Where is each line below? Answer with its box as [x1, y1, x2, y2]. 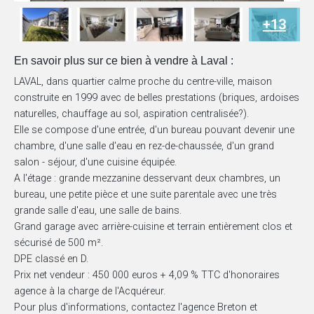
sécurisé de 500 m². [14, 237, 103, 250]
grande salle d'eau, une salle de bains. [14, 205, 182, 217]
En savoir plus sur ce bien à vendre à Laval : [14, 55, 233, 67]
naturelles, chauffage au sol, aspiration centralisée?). [14, 108, 249, 121]
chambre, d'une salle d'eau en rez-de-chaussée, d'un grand [14, 140, 274, 153]
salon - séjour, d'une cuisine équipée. [14, 156, 177, 169]
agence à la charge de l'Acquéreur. [14, 285, 165, 298]
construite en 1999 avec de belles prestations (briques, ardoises [14, 92, 299, 104]
